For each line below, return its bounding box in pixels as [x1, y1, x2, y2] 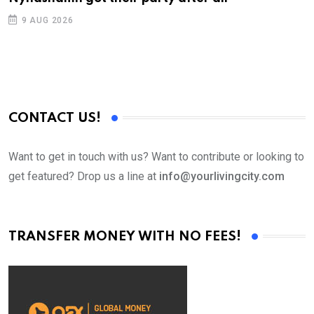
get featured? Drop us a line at [8, 169, 159, 183]
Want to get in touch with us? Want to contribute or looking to [8, 149, 304, 163]
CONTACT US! [8, 111, 101, 125]
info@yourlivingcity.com [159, 169, 285, 183]
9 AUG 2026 [21, 15, 74, 25]
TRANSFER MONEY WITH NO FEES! [8, 229, 241, 243]
